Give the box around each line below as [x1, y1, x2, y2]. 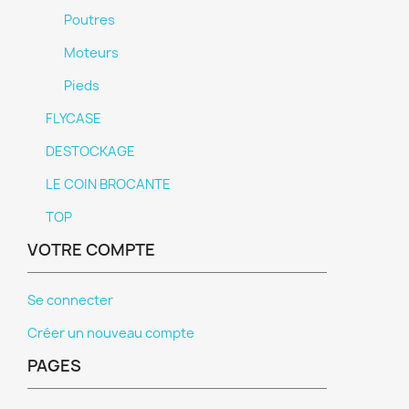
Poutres [64, 11, 115, 29]
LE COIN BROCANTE [46, 175, 171, 194]
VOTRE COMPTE [27, 238, 155, 261]
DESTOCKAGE [46, 142, 135, 161]
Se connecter [27, 291, 113, 309]
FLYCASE [46, 110, 101, 128]
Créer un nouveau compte [27, 324, 194, 342]
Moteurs [64, 44, 119, 62]
